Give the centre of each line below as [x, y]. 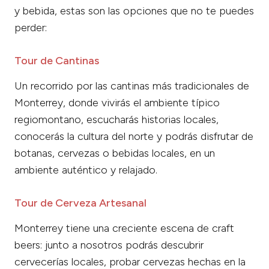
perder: [31, 28]
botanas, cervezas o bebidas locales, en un [115, 153]
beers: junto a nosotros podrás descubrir [109, 245]
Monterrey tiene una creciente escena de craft [124, 228]
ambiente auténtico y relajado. [86, 170]
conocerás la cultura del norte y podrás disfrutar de [134, 137]
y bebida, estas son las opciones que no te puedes [134, 11]
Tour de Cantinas [57, 61]
